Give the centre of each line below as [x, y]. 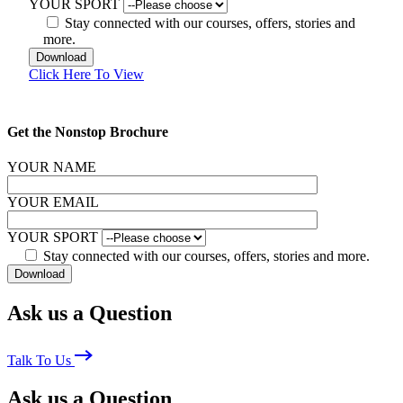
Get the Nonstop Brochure [88, 131]
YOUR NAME [52, 166]
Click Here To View [86, 75]
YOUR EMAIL [53, 201]
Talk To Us [41, 360]
